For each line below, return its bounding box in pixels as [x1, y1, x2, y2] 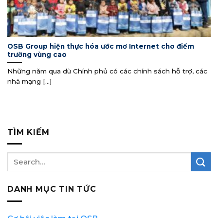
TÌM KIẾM [7, 127, 50, 137]
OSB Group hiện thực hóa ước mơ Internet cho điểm [7, 42, 194, 50]
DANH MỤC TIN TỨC [7, 184, 96, 194]
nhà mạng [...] [7, 77, 52, 86]
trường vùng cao [7, 50, 67, 58]
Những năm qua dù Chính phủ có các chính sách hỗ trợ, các [7, 67, 207, 75]
